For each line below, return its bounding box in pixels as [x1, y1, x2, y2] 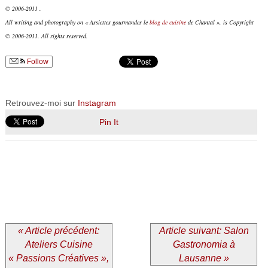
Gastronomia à [172, 239, 235, 249]
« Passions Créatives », [8, 252, 109, 263]
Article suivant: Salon [159, 225, 249, 236]
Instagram [77, 98, 116, 108]
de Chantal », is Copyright [185, 17, 254, 26]
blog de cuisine [149, 17, 186, 26]
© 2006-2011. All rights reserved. [5, 31, 88, 40]
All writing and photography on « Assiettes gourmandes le [5, 17, 150, 26]
